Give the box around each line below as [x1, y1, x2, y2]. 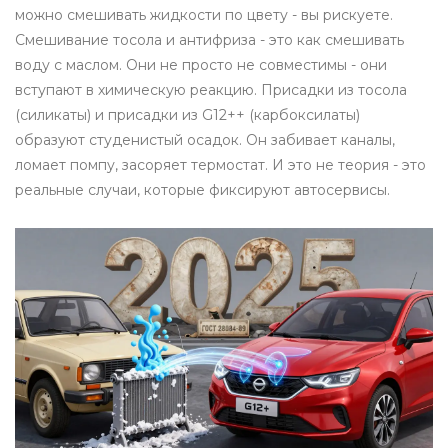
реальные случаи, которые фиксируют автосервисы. [15, 181, 390, 200]
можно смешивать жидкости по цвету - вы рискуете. [15, 6, 393, 25]
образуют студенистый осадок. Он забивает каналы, [15, 131, 395, 150]
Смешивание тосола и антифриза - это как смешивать [15, 31, 404, 50]
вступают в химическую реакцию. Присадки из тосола [15, 81, 407, 100]
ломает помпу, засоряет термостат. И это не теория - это [15, 156, 426, 175]
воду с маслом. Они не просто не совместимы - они [15, 56, 387, 75]
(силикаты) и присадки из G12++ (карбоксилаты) [15, 106, 360, 125]
